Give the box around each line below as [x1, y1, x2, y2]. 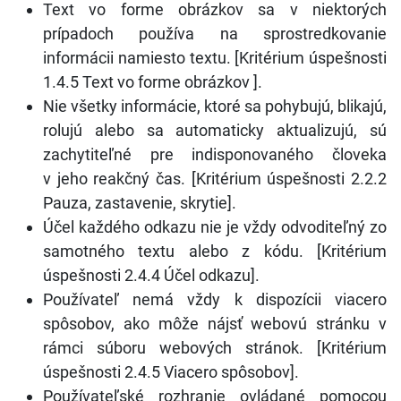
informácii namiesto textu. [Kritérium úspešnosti [43, 48, 387, 67]
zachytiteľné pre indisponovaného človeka [43, 145, 387, 164]
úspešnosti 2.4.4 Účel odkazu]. [43, 266, 260, 285]
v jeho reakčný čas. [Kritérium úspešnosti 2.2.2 [43, 169, 387, 188]
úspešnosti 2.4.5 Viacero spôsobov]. [43, 363, 299, 381]
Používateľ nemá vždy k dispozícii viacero [43, 290, 387, 309]
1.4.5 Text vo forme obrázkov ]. [43, 73, 262, 91]
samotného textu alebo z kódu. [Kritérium [43, 242, 387, 260]
